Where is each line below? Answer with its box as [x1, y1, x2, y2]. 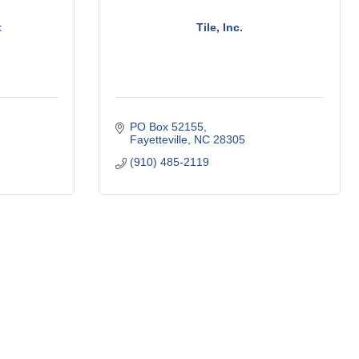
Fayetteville [129, 133, 188, 147]
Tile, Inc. [196, 20, 243, 34]
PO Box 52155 [129, 120, 204, 134]
